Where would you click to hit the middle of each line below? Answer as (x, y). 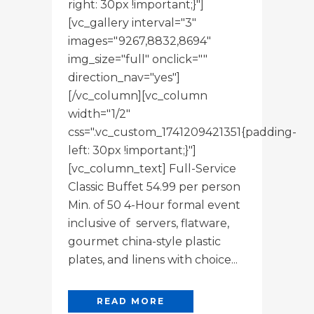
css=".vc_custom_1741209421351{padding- (182, 132)
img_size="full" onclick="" (138, 59)
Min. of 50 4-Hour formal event (154, 205)
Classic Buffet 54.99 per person (154, 186)
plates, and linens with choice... (153, 259)
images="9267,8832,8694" (139, 41)
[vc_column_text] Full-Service (152, 168)
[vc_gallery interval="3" (132, 22)
